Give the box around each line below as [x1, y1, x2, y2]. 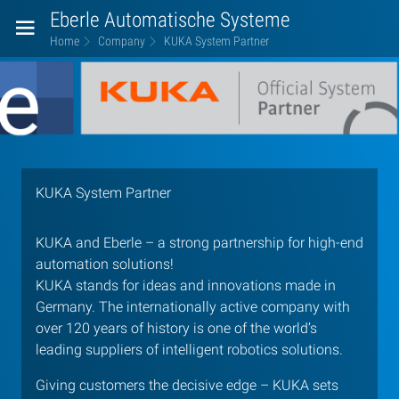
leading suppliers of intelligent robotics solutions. [36, 341, 343, 359]
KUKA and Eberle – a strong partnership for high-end [36, 234, 363, 252]
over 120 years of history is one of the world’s [36, 320, 317, 338]
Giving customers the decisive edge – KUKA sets [36, 377, 338, 395]
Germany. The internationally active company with [36, 298, 350, 316]
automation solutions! [36, 256, 174, 273]
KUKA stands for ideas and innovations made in [36, 277, 336, 295]
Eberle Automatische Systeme [50, 7, 290, 32]
